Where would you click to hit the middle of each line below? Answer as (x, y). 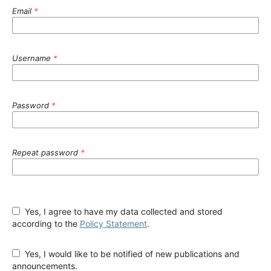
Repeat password (46, 152)
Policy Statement (113, 223)
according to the (46, 223)
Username (33, 58)
